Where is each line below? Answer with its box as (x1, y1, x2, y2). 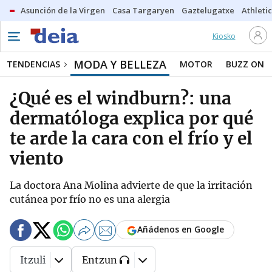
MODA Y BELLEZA (73, 57, 166, 72)
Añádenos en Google (137, 223, 224, 236)
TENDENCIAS (7, 58, 60, 70)
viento (10, 148, 64, 169)
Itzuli (20, 254, 46, 266)
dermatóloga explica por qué (10, 107, 253, 129)
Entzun (82, 254, 117, 266)
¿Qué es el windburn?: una (10, 87, 231, 109)
